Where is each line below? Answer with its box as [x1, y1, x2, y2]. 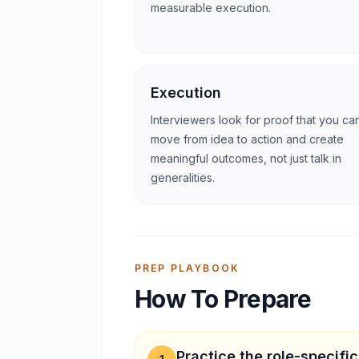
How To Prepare [135, 284, 312, 313]
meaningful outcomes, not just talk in [151, 151, 341, 165]
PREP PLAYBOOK [135, 261, 240, 274]
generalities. [151, 170, 215, 184]
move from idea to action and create [151, 131, 344, 146]
